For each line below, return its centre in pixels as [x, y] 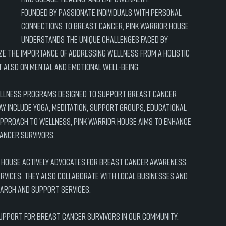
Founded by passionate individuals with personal [102, 12]
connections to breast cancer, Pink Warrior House [106, 26]
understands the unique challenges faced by [95, 39]
